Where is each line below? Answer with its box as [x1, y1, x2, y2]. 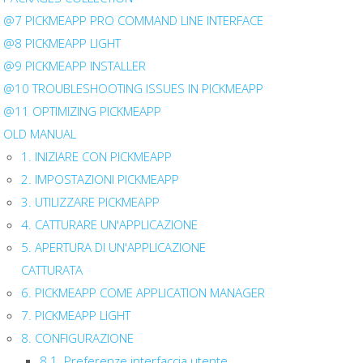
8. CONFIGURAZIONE [21, 330, 134, 346]
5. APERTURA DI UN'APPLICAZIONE [21, 239, 206, 255]
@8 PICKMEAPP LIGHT [2, 35, 121, 51]
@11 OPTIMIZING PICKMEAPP [2, 103, 161, 119]
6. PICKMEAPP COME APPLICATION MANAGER [21, 284, 265, 301]
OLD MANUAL [2, 126, 76, 142]
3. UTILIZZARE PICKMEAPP [21, 194, 160, 210]
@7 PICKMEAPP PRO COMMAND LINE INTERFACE [2, 12, 263, 28]
